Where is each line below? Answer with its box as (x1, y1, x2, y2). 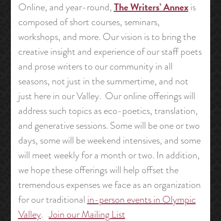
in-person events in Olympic (87, 192, 196, 207)
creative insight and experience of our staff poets (18, 44, 202, 59)
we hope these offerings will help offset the (18, 163, 179, 178)
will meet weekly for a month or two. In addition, (18, 148, 200, 163)
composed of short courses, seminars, (18, 15, 160, 30)
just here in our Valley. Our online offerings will (18, 89, 195, 104)
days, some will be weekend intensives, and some (18, 133, 201, 148)
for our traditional (18, 192, 87, 207)
